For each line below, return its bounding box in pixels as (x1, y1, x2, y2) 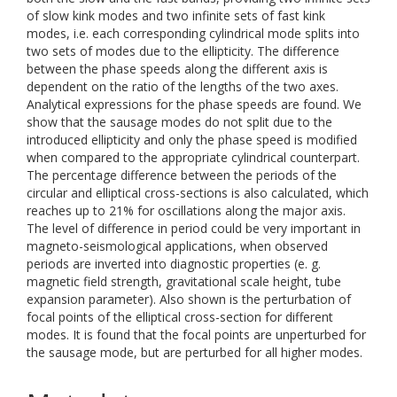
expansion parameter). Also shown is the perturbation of (27, 291, 351, 307)
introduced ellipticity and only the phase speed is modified (27, 131, 357, 148)
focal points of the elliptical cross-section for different (27, 308, 333, 325)
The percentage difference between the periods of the (27, 167, 337, 183)
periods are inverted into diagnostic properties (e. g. (27, 255, 321, 272)
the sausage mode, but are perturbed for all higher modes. (27, 344, 362, 361)
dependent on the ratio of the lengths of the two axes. (27, 78, 339, 95)
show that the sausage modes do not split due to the (27, 113, 332, 130)
